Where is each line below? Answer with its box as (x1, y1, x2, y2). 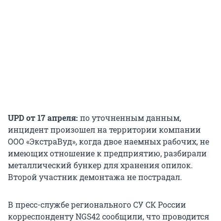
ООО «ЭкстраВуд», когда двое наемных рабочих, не (8, 136, 209, 147)
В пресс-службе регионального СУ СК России (8, 199, 186, 210)
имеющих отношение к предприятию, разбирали (8, 148, 207, 159)
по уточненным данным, (78, 112, 181, 123)
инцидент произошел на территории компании (8, 124, 201, 135)
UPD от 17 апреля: (8, 112, 78, 123)
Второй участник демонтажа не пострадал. (8, 172, 182, 183)
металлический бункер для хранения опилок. (8, 160, 193, 171)
